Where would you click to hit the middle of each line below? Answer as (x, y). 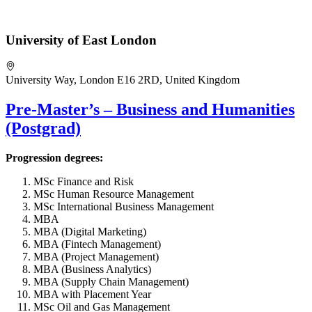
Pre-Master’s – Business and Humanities (150, 109)
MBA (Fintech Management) (97, 244)
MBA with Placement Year (92, 294)
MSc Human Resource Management (114, 194)
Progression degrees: (56, 157)
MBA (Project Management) (96, 256)
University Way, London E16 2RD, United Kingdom (123, 79)
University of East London (81, 40)
